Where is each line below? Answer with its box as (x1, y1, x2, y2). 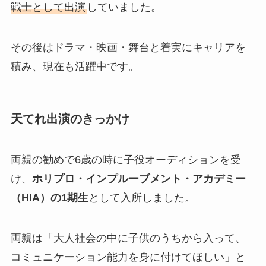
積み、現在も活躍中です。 (10, 60, 139, 72)
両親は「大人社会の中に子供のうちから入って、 (10, 232, 246, 245)
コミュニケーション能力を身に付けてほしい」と (10, 251, 246, 264)
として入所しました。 (88, 192, 195, 204)
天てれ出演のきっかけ (10, 112, 129, 125)
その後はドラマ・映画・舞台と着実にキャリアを (10, 41, 246, 53)
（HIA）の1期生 (10, 192, 88, 204)
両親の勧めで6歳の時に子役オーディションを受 (10, 154, 241, 166)
